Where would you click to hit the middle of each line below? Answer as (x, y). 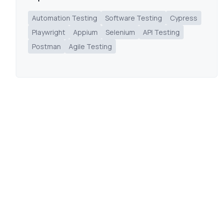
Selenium (120, 32)
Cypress (184, 18)
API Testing (161, 32)
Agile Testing (90, 46)
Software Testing (134, 18)
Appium (85, 32)
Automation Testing (65, 18)
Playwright (49, 32)
